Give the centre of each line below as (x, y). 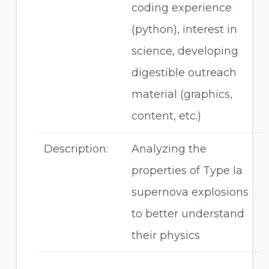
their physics (165, 235)
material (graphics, (182, 94)
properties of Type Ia (187, 171)
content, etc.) (166, 116)
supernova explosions (190, 192)
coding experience (181, 8)
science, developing (185, 51)
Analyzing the (169, 149)
